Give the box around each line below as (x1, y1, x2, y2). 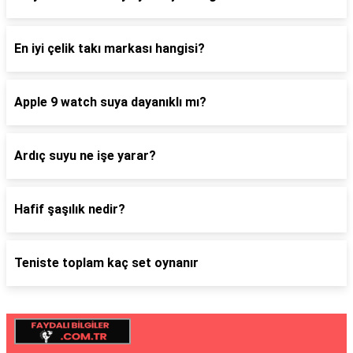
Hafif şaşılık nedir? (14, 202, 125, 217)
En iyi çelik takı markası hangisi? (14, 41, 205, 56)
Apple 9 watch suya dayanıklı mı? (14, 95, 206, 110)
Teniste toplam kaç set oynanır (14, 255, 199, 270)
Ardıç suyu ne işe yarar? (14, 148, 156, 163)
